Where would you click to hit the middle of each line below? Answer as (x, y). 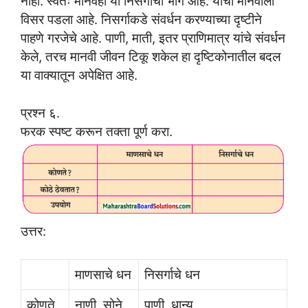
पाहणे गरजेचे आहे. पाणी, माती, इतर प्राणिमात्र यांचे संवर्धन (153, 38)
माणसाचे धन (103, 275)
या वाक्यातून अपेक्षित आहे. (79, 75)
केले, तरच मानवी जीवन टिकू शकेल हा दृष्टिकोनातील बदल (151, 57)
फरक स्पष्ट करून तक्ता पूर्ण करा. (97, 132)
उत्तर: (33, 231)
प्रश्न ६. (40, 113)
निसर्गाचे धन (172, 275)
